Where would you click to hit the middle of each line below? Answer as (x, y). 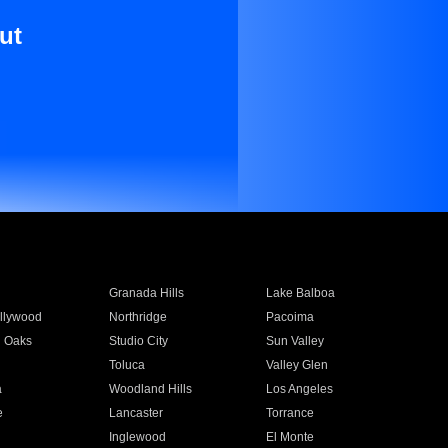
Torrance (290, 413)
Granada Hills (146, 293)
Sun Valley (295, 341)
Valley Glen (297, 365)
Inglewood (137, 437)
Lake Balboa (301, 293)
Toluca (126, 365)
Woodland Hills (150, 389)
